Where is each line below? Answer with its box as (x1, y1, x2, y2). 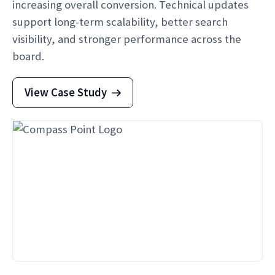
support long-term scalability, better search (12, 15, 228, 29)
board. (12, 49, 44, 63)
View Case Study (25, 85, 107, 99)
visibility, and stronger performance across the (12, 32, 241, 46)
